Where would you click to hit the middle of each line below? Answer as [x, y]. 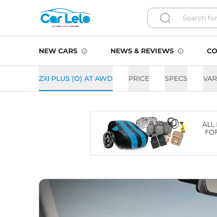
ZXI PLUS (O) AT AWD [76, 78]
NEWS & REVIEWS [142, 51]
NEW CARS [58, 51]
